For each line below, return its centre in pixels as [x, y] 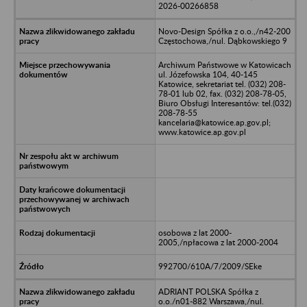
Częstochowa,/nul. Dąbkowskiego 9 [222, 40]
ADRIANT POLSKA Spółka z [208, 291]
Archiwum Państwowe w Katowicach [224, 64]
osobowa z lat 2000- [195, 232]
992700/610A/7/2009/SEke [210, 266]
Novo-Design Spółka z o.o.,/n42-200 [224, 31]
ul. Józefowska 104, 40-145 [208, 74]
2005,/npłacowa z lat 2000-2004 [218, 242]
